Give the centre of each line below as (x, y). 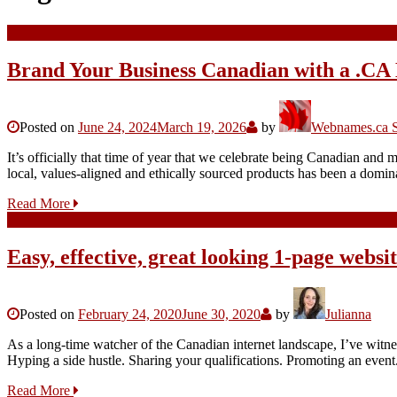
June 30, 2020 (221, 314)
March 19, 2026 (202, 127)
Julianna (348, 314)
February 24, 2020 (130, 314)
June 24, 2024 (117, 127)
